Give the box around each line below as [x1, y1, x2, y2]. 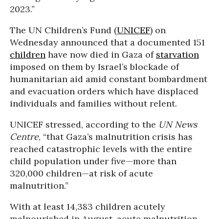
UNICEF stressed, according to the [10, 119, 158, 130]
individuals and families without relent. [10, 98, 177, 109]
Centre [10, 131, 39, 142]
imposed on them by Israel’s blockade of [10, 61, 179, 72]
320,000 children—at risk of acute [10, 168, 153, 179]
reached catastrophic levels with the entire [10, 143, 192, 154]
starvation [156, 49, 199, 60]
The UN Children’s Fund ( [10, 24, 117, 36]
